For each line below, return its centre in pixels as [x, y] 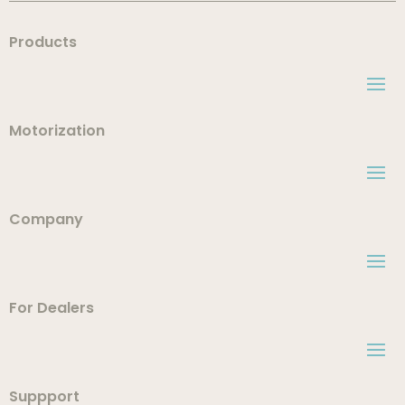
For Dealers [52, 307]
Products [43, 42]
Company [46, 219]
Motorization [57, 130]
